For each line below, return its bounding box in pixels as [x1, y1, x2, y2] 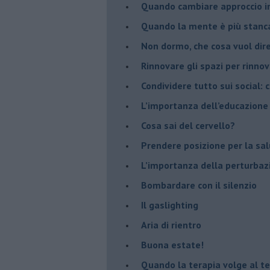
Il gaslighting [141, 198, 198, 211]
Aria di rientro [141, 218, 201, 231]
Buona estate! [141, 238, 204, 251]
